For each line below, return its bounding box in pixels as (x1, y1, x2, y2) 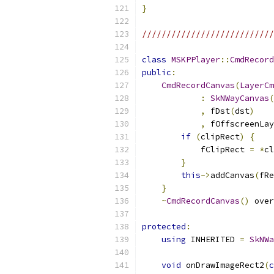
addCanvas (210, 170, 254, 180)
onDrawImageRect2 (181, 260, 264, 270)
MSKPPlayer (171, 54, 220, 65)
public (142, 67, 171, 78)
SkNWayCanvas (210, 93, 269, 103)
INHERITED (186, 234, 240, 245)
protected (142, 221, 186, 232)
